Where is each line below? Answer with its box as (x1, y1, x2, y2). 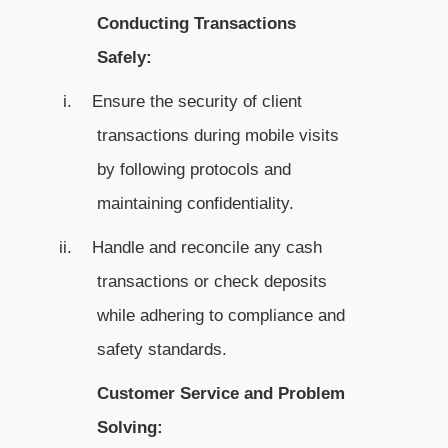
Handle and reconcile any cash (91, 237, 322, 257)
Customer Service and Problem (96, 383, 345, 403)
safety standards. (96, 339, 227, 359)
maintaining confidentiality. (96, 193, 294, 213)
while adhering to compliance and (96, 305, 345, 325)
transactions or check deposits (96, 271, 327, 291)
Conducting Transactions (96, 13, 296, 33)
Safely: (96, 47, 152, 67)
